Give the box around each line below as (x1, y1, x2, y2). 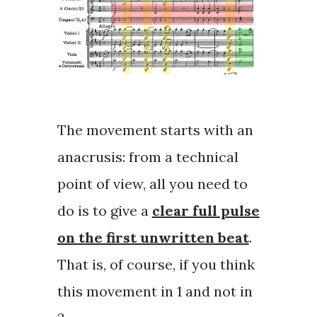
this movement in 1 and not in (57, 282, 253, 301)
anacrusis (57, 148, 122, 166)
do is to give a (57, 202, 152, 220)
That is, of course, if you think (57, 255, 255, 274)
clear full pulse (151, 202, 260, 220)
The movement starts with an (57, 121, 253, 139)
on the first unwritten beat (57, 229, 249, 247)
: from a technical (122, 148, 238, 166)
